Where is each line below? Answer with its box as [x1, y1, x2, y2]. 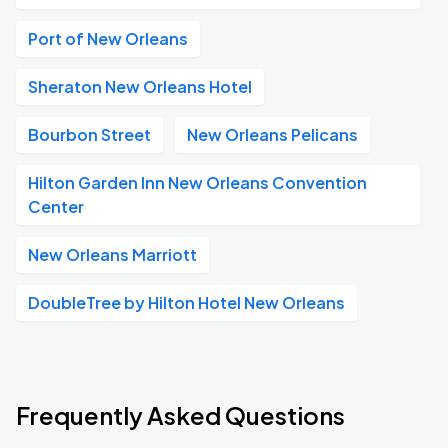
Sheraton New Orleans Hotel [28, 76, 252, 97]
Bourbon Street [28, 124, 151, 145]
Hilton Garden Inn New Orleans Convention [28, 172, 367, 193]
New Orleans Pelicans [187, 124, 358, 145]
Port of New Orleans [28, 28, 188, 49]
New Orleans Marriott [28, 244, 197, 265]
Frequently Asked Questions [16, 400, 345, 430]
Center [28, 196, 84, 217]
